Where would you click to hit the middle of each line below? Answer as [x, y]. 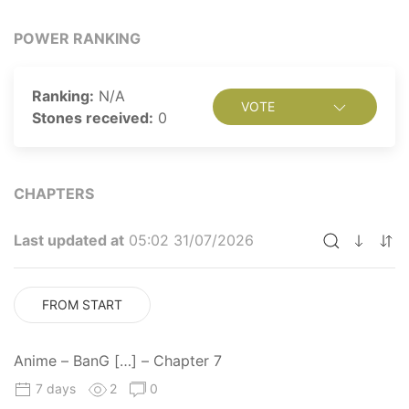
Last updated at [69, 240]
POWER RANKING [77, 38]
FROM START [82, 304]
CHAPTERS [54, 193]
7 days [58, 388]
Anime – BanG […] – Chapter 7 [118, 360]
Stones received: [93, 117]
